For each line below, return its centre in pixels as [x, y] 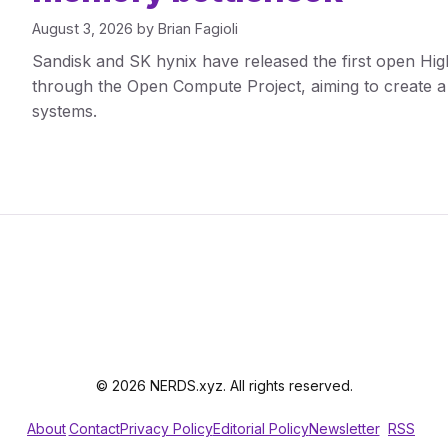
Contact [94, 428]
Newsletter [344, 428]
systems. [64, 111]
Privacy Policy [166, 428]
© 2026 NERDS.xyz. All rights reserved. [224, 385]
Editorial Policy [260, 428]
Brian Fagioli [198, 28]
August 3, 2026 [82, 28]
